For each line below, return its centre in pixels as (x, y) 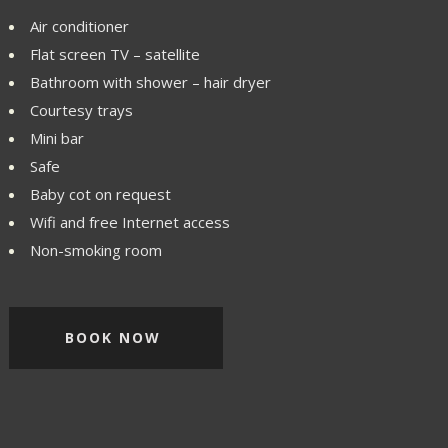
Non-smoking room (96, 250)
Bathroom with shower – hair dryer (151, 82)
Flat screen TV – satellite (115, 54)
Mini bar (57, 138)
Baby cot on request (101, 194)
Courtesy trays (82, 110)
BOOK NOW (113, 337)
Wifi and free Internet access (130, 222)
